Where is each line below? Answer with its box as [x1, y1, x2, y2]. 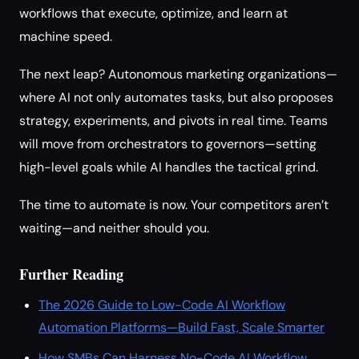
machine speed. [19, 28, 112, 45]
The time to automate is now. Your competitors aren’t [19, 196, 329, 213]
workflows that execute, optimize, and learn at [19, 5, 288, 22]
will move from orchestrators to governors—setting [19, 135, 317, 152]
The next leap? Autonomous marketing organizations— [19, 66, 337, 83]
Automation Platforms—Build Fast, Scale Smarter [38, 319, 325, 336]
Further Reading [19, 263, 123, 284]
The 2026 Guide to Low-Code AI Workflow [38, 296, 285, 313]
